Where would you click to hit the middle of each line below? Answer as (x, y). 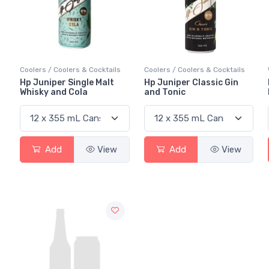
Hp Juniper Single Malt (67, 82)
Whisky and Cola (54, 92)
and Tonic (165, 92)
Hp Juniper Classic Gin (191, 82)
